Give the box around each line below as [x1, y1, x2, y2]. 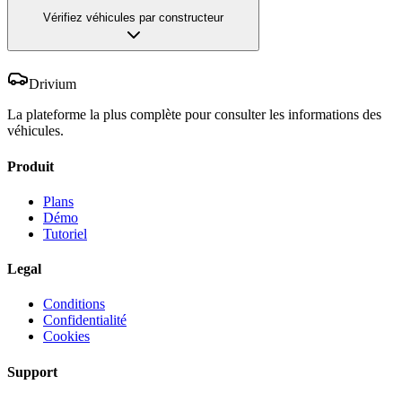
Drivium [29, 76, 76, 92]
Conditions [43, 296, 105, 312]
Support [7, 363, 57, 380]
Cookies [43, 328, 90, 345]
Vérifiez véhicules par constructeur [43, 10, 223, 24]
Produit [7, 158, 54, 174]
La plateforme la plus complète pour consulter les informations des [7, 107, 381, 123]
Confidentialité [43, 312, 127, 328]
